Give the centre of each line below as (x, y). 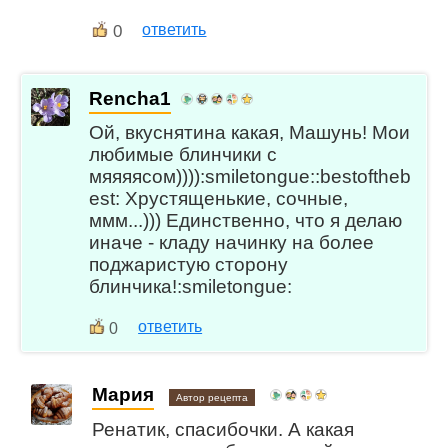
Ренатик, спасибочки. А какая (223, 429)
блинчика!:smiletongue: (191, 287)
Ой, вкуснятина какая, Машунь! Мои (250, 133)
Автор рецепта (212, 398)
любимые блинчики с (183, 155)
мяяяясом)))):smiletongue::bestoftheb (250, 177)
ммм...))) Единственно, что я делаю (246, 221)
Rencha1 (130, 98)
